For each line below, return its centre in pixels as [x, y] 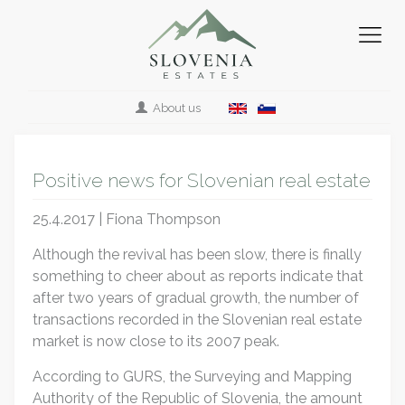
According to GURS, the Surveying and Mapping [193, 377]
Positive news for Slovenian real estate [202, 181]
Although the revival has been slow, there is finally [198, 255]
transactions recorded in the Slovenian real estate [198, 320]
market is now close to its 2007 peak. [156, 342]
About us [176, 108]
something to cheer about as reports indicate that [198, 277]
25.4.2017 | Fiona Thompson [127, 220]
